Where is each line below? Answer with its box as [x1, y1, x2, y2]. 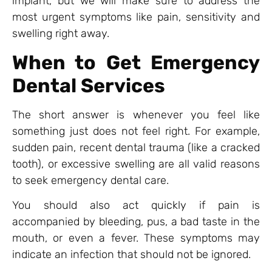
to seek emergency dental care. [12, 173, 169, 187]
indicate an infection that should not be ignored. [12, 248, 251, 262]
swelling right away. [12, 27, 109, 41]
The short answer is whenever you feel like [12, 107, 260, 121]
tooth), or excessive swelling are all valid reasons [12, 157, 260, 171]
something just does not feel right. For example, [12, 124, 260, 138]
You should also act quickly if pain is [12, 199, 260, 212]
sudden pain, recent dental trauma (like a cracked [12, 140, 260, 154]
